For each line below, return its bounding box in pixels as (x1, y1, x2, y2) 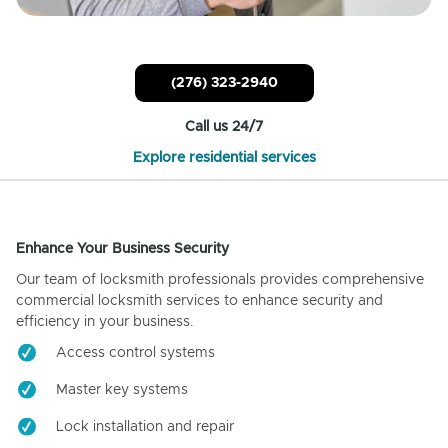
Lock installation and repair (56, 419, 234, 434)
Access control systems (56, 345, 215, 360)
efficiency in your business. (16, 314, 194, 329)
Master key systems (56, 382, 188, 397)
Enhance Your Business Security (16, 241, 229, 256)
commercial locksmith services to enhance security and (16, 293, 383, 308)
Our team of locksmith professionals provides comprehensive (16, 272, 424, 287)
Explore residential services (132, 150, 316, 165)
